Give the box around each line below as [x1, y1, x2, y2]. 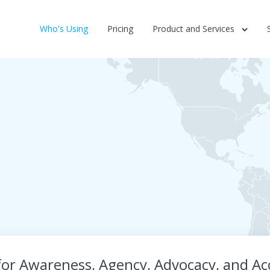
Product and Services [152, 23, 237, 34]
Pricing [107, 23, 133, 34]
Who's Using [40, 23, 88, 34]
